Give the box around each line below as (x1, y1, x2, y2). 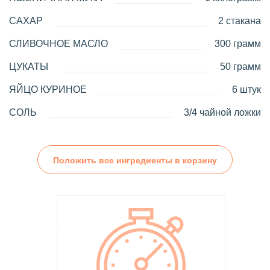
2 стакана (218, 16, 261, 27)
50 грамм (220, 61, 261, 72)
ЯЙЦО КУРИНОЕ (9, 84, 87, 95)
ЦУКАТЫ (9, 61, 48, 72)
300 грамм (215, 39, 261, 49)
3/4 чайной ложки (184, 107, 261, 118)
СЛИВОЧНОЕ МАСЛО (9, 39, 108, 49)
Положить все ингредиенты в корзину (53, 155, 217, 166)
